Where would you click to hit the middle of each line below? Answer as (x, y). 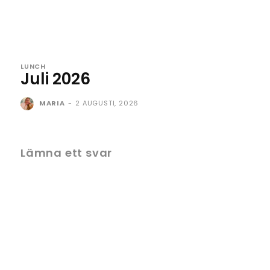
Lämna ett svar (67, 153)
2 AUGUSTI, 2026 (107, 103)
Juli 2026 (55, 79)
